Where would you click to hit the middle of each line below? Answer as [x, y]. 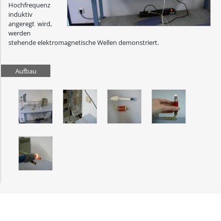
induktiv [20, 14]
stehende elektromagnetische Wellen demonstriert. [84, 42]
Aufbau [26, 71]
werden [19, 33]
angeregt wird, [30, 23]
